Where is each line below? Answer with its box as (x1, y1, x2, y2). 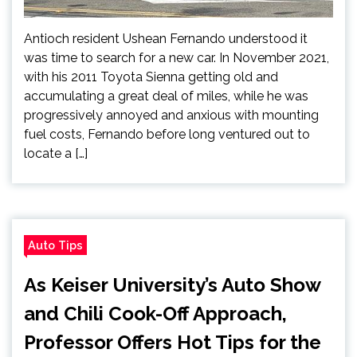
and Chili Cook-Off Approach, (24, 302, 287, 326)
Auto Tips (28, 238, 83, 253)
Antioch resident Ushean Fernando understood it (24, 31, 308, 47)
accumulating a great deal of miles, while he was (24, 88, 308, 104)
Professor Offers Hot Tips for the (24, 331, 321, 355)
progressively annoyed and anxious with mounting (24, 108, 319, 124)
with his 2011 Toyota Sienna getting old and (24, 69, 278, 85)
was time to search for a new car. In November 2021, (24, 50, 329, 66)
